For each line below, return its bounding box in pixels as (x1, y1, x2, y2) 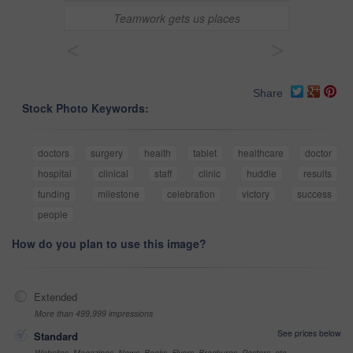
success (297, 187, 332, 201)
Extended (34, 289, 77, 305)
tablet (192, 146, 217, 160)
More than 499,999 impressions (35, 307, 153, 320)
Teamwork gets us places (113, 10, 240, 26)
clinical (98, 166, 128, 180)
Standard (34, 329, 78, 344)
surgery (91, 146, 124, 160)
